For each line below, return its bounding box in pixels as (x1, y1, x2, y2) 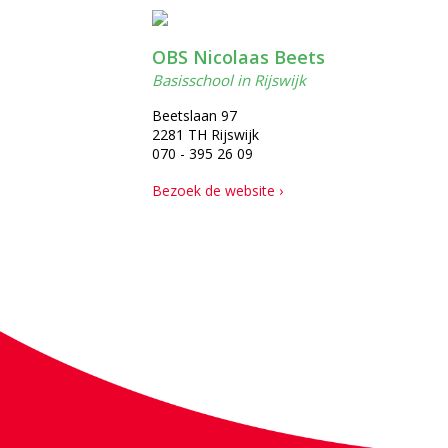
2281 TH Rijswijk (152, 125, 259, 144)
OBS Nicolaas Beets (152, 45, 325, 69)
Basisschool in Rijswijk (152, 70, 306, 90)
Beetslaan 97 (152, 106, 237, 125)
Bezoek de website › (152, 181, 283, 200)
